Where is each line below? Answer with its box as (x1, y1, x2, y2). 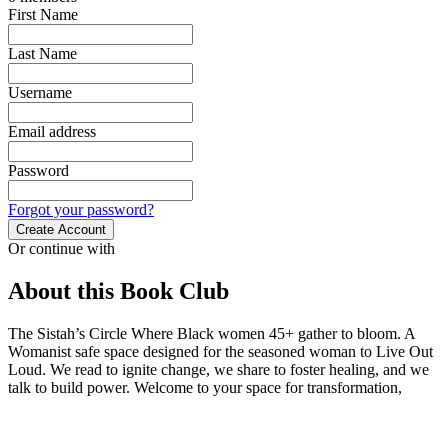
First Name (8, 6, 78, 24)
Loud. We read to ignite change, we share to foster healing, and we (8, 361, 429, 379)
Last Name (8, 45, 77, 63)
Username (8, 84, 72, 102)
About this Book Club (8, 278, 229, 305)
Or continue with (8, 240, 115, 258)
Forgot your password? (8, 201, 154, 219)
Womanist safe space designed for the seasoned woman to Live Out (8, 343, 433, 361)
